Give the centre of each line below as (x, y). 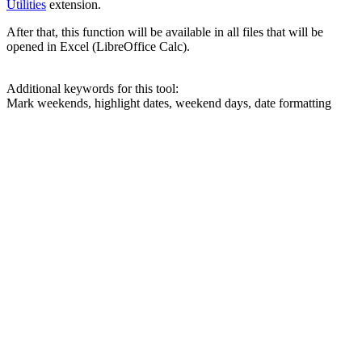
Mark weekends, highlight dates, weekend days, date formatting (169, 103)
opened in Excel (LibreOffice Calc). (98, 46)
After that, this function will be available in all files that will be (165, 32)
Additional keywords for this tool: (93, 88)
